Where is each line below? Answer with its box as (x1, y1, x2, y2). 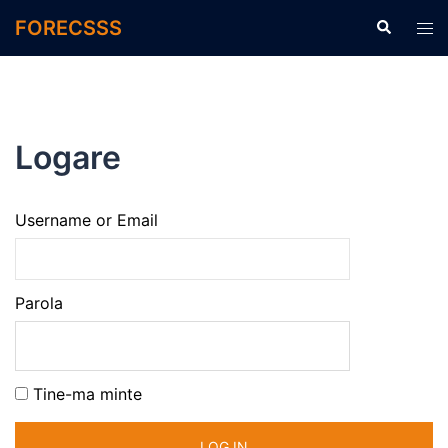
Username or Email (15, 210, 158, 230)
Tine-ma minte (33, 384, 142, 404)
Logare (15, 138, 121, 177)
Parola (15, 293, 63, 313)
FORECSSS (15, 16, 122, 40)
